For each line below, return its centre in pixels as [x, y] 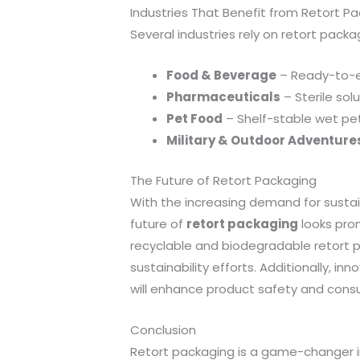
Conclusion [163, 329]
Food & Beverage [221, 75]
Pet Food [194, 119]
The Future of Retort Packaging [223, 180]
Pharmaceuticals [223, 97]
